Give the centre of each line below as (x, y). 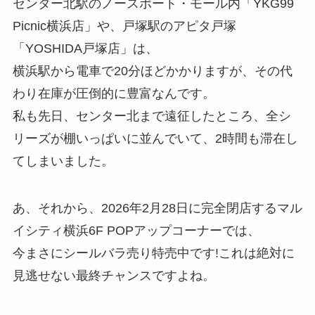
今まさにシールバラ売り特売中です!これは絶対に (153, 253)
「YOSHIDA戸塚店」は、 (85, 48)
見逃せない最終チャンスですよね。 (114, 276)
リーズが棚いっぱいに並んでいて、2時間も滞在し (155, 138)
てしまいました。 (63, 161)
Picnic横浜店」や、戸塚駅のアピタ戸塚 (124, 26)
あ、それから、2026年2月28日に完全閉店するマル (157, 208)
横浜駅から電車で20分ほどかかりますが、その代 (152, 71)
